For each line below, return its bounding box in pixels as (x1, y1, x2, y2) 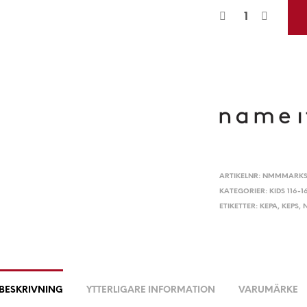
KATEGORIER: (219, 187, 270, 195)
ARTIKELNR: (219, 172, 263, 180)
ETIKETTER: (219, 202, 260, 210)
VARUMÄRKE (238, 285, 298, 295)
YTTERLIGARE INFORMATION (86, 285, 215, 295)
